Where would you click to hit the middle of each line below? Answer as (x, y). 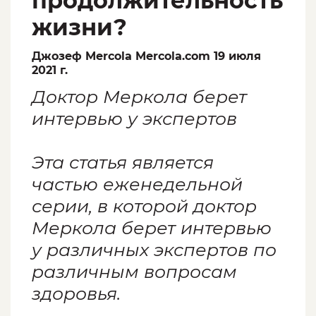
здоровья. (76, 294)
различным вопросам (134, 272)
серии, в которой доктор (144, 206)
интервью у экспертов (134, 119)
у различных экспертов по (154, 250)
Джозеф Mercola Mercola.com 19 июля (146, 56)
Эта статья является (123, 163)
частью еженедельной (137, 184)
